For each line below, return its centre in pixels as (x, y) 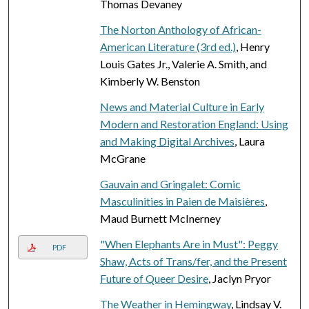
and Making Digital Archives (167, 141)
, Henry (252, 46)
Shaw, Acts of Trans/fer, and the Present (193, 261)
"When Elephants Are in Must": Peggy (189, 243)
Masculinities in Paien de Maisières (182, 201)
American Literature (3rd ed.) (168, 46)
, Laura (249, 141)
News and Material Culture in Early (182, 106)
